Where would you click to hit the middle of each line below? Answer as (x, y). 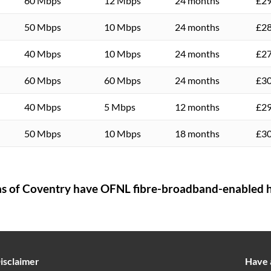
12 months (197, 106)
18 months (197, 133)
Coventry (47, 189)
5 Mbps (120, 106)
